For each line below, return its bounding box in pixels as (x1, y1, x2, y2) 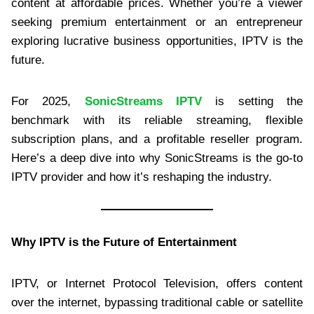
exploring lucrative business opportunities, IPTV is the (11, 34, 303, 48)
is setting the (202, 94, 303, 108)
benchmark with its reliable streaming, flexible (11, 113, 303, 127)
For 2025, (11, 94, 85, 108)
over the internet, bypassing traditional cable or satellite (11, 295, 303, 309)
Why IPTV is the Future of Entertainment (11, 235, 237, 249)
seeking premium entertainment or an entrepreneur (11, 15, 303, 29)
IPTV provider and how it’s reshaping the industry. (11, 170, 272, 184)
